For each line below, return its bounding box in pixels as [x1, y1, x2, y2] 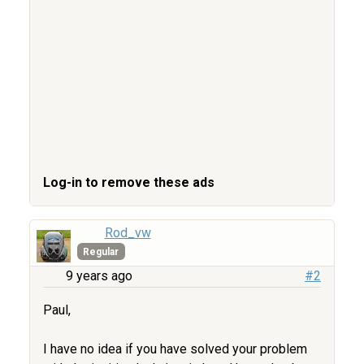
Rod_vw [104, 225, 151, 241]
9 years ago [66, 268, 132, 284]
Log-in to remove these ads [43, 175, 214, 191]
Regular [83, 245, 119, 258]
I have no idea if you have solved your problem [43, 341, 307, 357]
